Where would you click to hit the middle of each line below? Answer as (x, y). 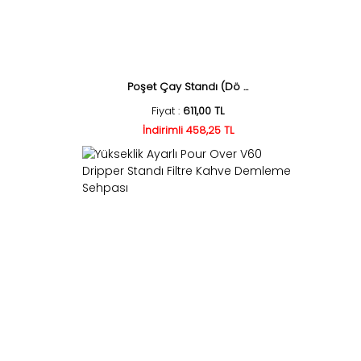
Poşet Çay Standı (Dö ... (188, 87)
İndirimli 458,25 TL (188, 130)
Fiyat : (168, 111)
